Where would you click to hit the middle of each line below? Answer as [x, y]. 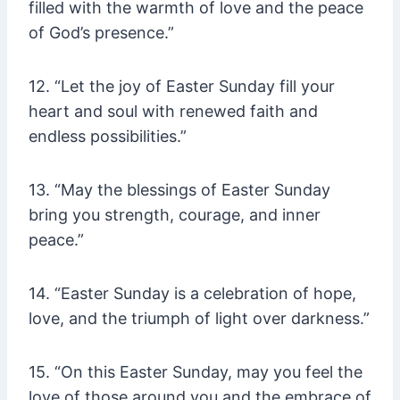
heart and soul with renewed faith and [173, 112]
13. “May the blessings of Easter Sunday [179, 190]
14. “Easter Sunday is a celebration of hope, [192, 294]
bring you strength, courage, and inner [175, 215]
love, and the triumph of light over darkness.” [199, 319]
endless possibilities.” [108, 137]
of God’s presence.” [101, 33]
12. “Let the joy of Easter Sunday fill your [182, 87]
